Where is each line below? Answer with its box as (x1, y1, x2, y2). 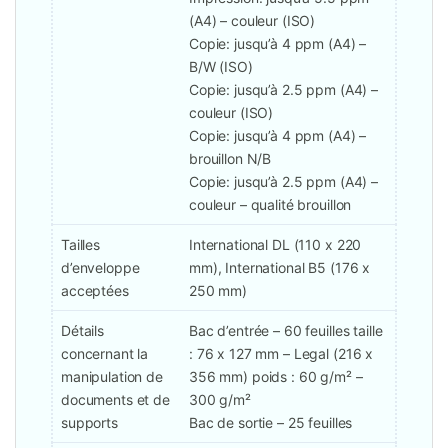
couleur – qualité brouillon (189, 196, 352, 214)
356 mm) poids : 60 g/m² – (189, 368, 363, 386)
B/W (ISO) (189, 58, 253, 76)
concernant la (61, 345, 149, 363)
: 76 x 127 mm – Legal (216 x (189, 345, 374, 363)
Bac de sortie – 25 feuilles (189, 414, 353, 432)
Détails (61, 322, 105, 340)
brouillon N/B (189, 150, 272, 168)
